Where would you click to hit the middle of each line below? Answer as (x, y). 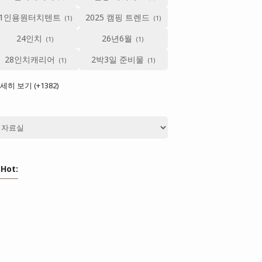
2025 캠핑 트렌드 (118, 17)
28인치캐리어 (30, 59)
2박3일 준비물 (118, 59)
